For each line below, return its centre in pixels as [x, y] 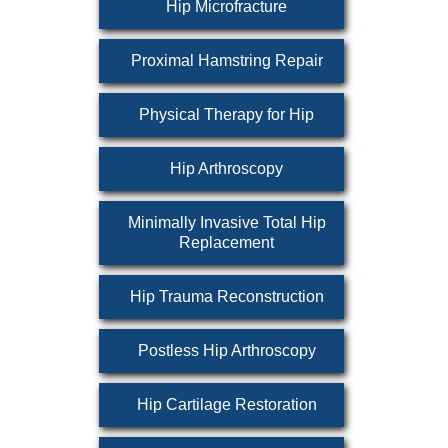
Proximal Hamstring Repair [226, 60]
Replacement [226, 242]
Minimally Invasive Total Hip [226, 222]
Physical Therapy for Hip [226, 114]
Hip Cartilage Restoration [226, 404]
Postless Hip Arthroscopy [226, 350]
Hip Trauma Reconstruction [226, 296]
